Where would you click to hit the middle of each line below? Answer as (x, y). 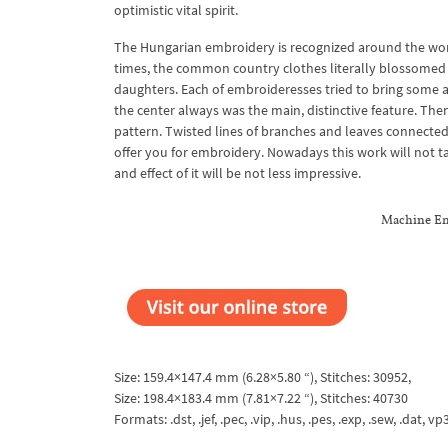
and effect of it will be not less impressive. (237, 173)
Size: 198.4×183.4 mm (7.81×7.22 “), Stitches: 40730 (261, 398)
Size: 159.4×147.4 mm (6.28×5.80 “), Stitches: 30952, (262, 377)
